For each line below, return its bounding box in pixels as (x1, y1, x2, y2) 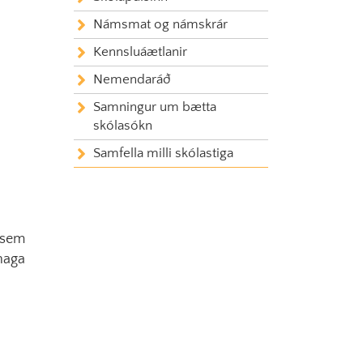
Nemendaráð (93, 72, 171, 87)
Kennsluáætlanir (93, 45, 187, 59)
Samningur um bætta (93, 100, 216, 114)
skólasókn (93, 118, 152, 133)
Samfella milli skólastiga (93, 146, 233, 160)
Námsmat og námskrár (93, 17, 228, 32)
